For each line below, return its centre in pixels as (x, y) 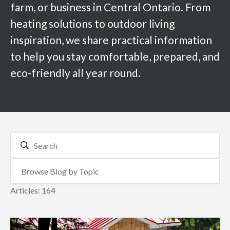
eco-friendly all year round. (75, 73)
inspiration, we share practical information (111, 40)
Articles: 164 (33, 190)
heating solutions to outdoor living (92, 23)
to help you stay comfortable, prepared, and (115, 56)
